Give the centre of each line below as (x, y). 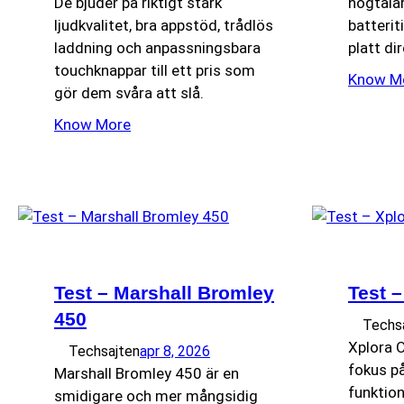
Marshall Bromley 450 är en (147, 374)
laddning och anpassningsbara (157, 47)
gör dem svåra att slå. (129, 92)
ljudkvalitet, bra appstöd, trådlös (164, 25)
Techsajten (104, 352)
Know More (92, 125)
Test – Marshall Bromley (164, 293)
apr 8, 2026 (175, 352)
